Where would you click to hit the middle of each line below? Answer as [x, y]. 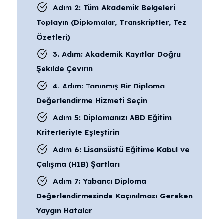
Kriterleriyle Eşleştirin [78, 132]
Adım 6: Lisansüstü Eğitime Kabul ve [121, 149]
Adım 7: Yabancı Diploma [99, 181]
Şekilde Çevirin [65, 69]
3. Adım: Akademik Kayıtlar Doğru [117, 54]
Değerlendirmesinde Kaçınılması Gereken [114, 196]
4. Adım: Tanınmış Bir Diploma [109, 86]
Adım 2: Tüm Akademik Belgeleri [114, 8]
